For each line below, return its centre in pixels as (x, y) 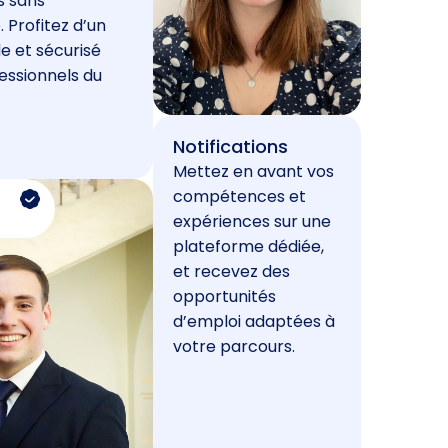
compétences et (239, 196)
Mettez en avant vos (253, 171)
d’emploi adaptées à (253, 321)
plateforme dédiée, (248, 246)
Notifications (230, 146)
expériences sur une (251, 221)
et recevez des (231, 271)
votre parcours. (233, 346)
